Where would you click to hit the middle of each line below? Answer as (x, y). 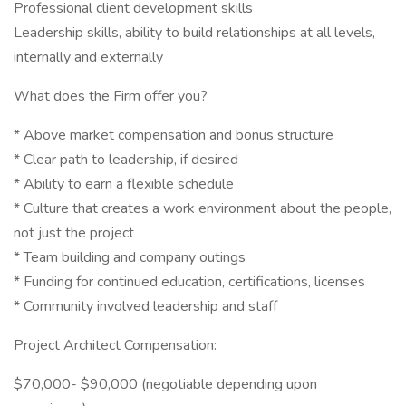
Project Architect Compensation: (115, 345)
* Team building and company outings (130, 257)
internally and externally (88, 57)
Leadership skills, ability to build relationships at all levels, (194, 33)
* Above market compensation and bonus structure (174, 135)
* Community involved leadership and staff (145, 306)
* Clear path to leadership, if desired (126, 159)
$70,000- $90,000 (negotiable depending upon (165, 384)
